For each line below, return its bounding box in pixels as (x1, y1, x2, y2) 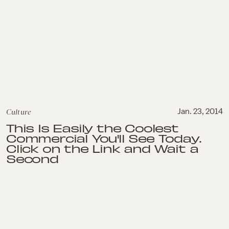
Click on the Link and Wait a (6, 141, 198, 156)
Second (6, 151, 58, 166)
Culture (6, 107, 31, 117)
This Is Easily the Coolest (6, 121, 178, 135)
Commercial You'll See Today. (6, 131, 201, 146)
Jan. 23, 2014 (177, 107, 223, 116)
